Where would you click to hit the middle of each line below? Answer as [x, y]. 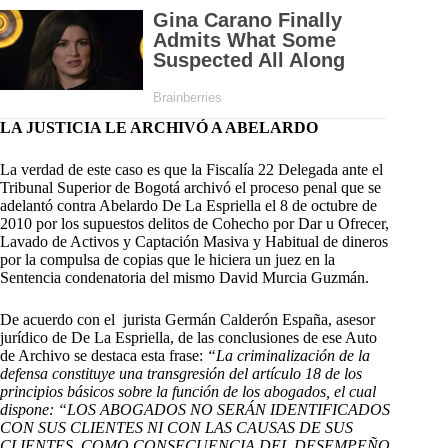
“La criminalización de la [286, 355]
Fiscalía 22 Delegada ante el [292, 169]
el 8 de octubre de [321, 205]
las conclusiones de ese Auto [285, 337]
